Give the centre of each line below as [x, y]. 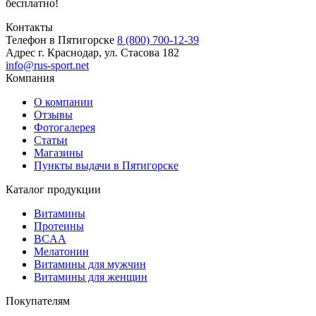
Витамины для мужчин [90, 264]
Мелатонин [61, 251]
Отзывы [53, 114]
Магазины [59, 152]
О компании [63, 102]
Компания [30, 78]
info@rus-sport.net [47, 65]
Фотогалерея [65, 127]
